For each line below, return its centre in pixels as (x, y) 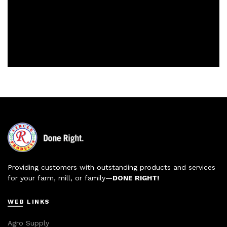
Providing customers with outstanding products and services (111, 167)
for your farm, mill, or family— (60, 178)
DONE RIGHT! (136, 178)
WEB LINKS (29, 202)
